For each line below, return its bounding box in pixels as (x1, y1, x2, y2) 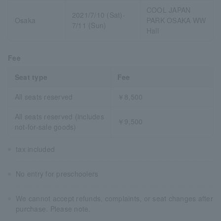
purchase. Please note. (16, 204, 91, 214)
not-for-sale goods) (14, 122, 76, 132)
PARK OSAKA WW (146, 15, 206, 26)
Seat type (14, 72, 48, 82)
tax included (16, 144, 55, 154)
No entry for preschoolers (16, 169, 99, 179)
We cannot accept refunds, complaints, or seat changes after (16, 193, 213, 204)
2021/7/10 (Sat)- (72, 10, 125, 20)
